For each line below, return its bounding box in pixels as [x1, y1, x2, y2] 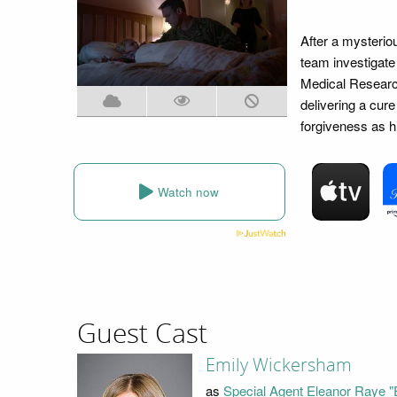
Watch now [158, 183, 220, 200]
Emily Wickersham [205, 354, 352, 377]
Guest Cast [77, 317, 207, 350]
